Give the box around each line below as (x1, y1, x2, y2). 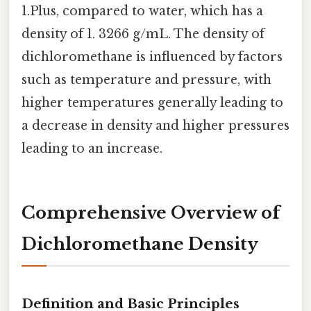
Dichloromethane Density (22, 234, 258, 255)
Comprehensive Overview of (22, 203, 280, 224)
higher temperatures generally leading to (22, 95, 283, 111)
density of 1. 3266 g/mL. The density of (22, 26, 264, 42)
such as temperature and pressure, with (22, 72, 271, 88)
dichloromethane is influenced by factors (22, 49, 283, 65)
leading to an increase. (22, 141, 162, 157)
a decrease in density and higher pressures (22, 118, 289, 134)
